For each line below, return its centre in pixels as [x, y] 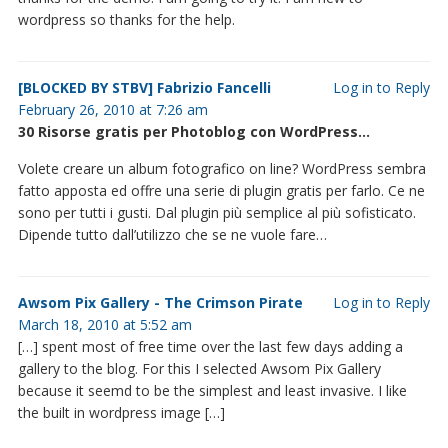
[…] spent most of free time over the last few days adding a [210, 346]
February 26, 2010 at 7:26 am [112, 109]
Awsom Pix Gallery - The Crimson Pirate [160, 302]
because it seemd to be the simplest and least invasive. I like [212, 390]
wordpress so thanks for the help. [126, 19]
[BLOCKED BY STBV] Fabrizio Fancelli [144, 87]
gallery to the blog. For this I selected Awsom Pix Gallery [199, 368]
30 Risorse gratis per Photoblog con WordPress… [193, 131]
